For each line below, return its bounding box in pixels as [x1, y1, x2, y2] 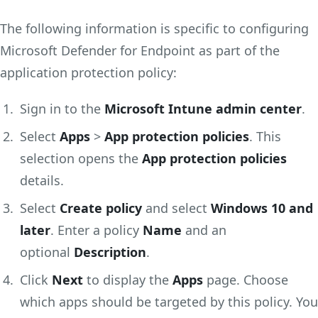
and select [142, 199, 211, 216]
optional [20, 243, 74, 261]
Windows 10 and [211, 199, 313, 216]
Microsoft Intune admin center [104, 99, 302, 117]
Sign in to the [20, 99, 104, 117]
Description [74, 243, 146, 261]
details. [20, 171, 64, 189]
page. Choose [203, 270, 288, 288]
